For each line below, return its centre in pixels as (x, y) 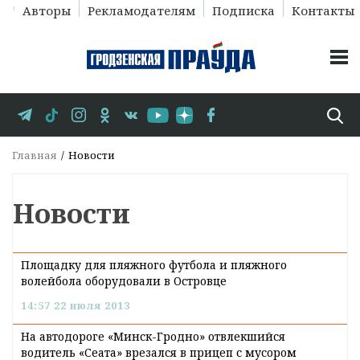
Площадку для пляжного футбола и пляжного (154, 265)
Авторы (46, 10)
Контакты (323, 10)
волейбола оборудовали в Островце (124, 281)
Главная (35, 155)
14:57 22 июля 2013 (76, 305)
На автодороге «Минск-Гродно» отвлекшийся (153, 336)
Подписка (243, 10)
